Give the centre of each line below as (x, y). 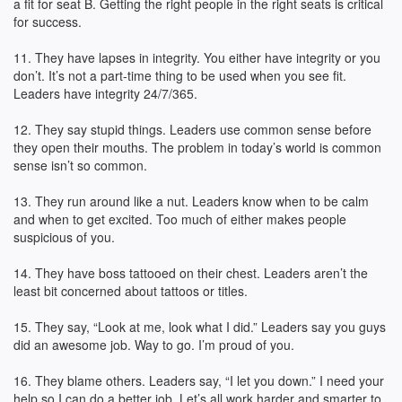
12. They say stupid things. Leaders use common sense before (192, 129)
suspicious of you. (64, 237)
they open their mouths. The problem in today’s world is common (197, 147)
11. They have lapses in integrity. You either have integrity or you (197, 57)
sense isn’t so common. (80, 165)
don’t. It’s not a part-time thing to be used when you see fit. (180, 75)
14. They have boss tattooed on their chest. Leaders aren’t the (191, 273)
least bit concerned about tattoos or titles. (131, 291)
